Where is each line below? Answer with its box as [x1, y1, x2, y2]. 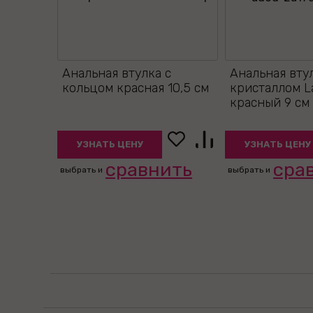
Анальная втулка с [62, 66, 171, 81]
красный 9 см [230, 95, 310, 110]
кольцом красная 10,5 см [62, 80, 209, 96]
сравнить [105, 159, 192, 181]
